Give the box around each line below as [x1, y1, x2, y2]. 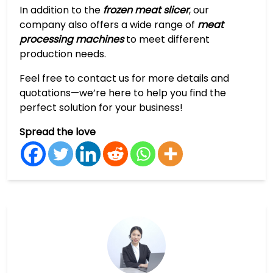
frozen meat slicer [103, 2, 189, 17]
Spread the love [19, 124, 96, 139]
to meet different [124, 32, 210, 46]
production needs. [19, 46, 106, 61]
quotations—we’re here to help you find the [19, 85, 226, 100]
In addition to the [19, 2, 103, 17]
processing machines [19, 32, 124, 46]
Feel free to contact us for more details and [19, 71, 229, 85]
